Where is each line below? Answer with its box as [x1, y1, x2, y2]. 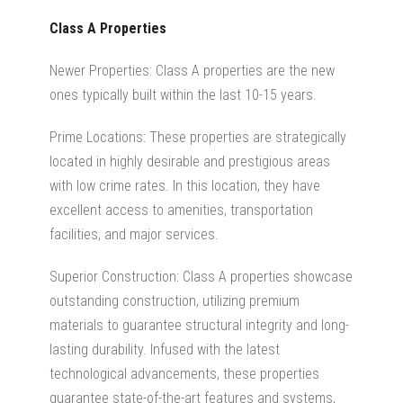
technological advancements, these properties [49, 364, 319, 382]
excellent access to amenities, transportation [49, 201, 313, 219]
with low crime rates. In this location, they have [49, 176, 320, 194]
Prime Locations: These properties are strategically [49, 128, 346, 146]
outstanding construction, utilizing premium [49, 291, 300, 309]
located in [49, 152, 106, 170]
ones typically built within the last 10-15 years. [49, 85, 317, 103]
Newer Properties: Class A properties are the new [49, 61, 335, 79]
